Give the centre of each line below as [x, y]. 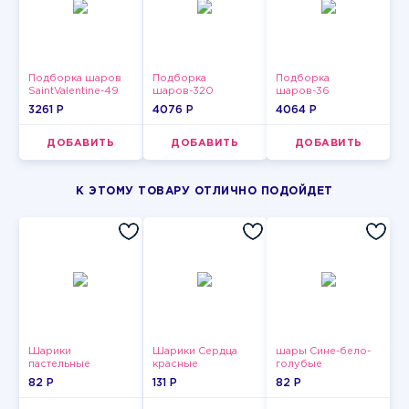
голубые [299, 364]
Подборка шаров [74, 79]
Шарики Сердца [194, 351]
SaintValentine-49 [73, 91]
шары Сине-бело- [324, 351]
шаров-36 [303, 91]
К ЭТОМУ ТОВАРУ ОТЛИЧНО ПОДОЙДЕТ [204, 191]
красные [175, 364]
